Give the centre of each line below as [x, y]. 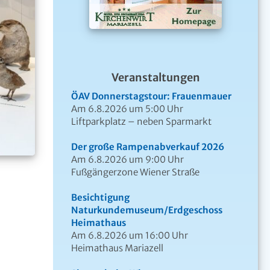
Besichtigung [100, 197]
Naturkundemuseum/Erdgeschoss [147, 210]
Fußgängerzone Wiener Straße [135, 172]
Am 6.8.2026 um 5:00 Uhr [127, 108]
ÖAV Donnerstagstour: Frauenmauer [151, 96]
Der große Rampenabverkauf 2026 [148, 146]
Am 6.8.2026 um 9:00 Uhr [127, 159]
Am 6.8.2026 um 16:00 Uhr [130, 235]
